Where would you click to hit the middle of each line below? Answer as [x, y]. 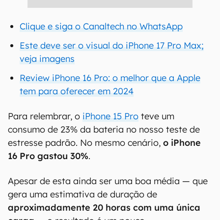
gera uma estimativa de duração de [82, 194]
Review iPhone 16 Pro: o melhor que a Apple [110, 78]
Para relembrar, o [45, 116]
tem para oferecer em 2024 [77, 91]
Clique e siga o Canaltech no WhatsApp [101, 26]
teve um [156, 116]
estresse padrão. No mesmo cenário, [85, 143]
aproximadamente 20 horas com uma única [104, 207]
